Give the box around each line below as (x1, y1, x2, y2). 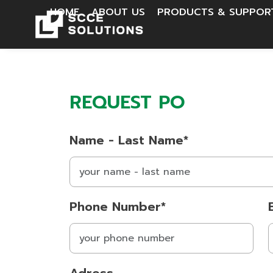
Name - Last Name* (69, 131, 188, 149)
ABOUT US (91, 5, 145, 20)
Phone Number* (69, 197, 166, 216)
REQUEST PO (69, 88, 185, 116)
